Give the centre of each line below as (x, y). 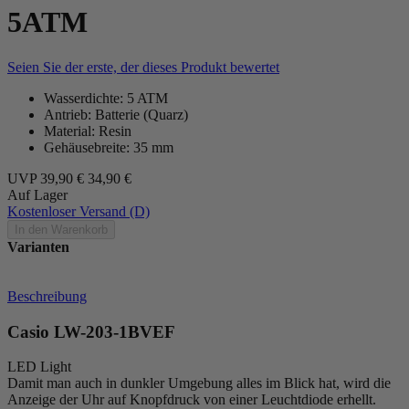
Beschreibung (47, 296)
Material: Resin (88, 131)
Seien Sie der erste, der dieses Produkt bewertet (143, 67)
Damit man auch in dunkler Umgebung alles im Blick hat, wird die (199, 383)
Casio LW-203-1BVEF (91, 331)
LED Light (39, 367)
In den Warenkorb (61, 229)
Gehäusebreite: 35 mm (109, 147)
